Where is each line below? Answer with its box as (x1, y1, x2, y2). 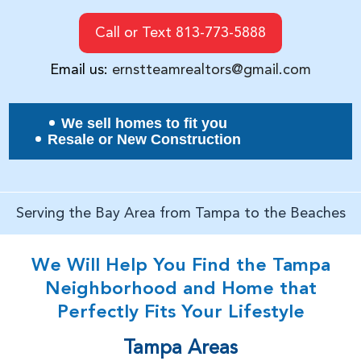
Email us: (50, 62, 113, 77)
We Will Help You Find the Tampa (31, 256, 330, 276)
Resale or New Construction (47, 131, 241, 147)
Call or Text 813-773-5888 (95, 25, 267, 40)
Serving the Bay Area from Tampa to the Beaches (15, 205, 346, 221)
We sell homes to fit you (60, 114, 227, 131)
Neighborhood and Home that (44, 280, 317, 299)
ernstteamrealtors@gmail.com (112, 62, 312, 77)
